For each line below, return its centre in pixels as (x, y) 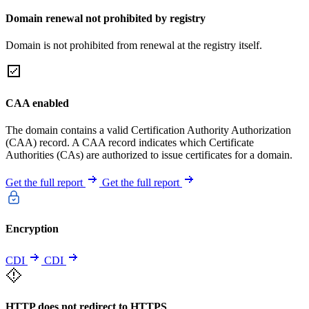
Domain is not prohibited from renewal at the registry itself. (134, 46)
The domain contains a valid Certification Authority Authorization (148, 130)
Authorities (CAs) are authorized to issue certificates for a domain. (149, 155)
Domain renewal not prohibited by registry (106, 19)
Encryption (32, 229)
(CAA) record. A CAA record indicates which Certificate (130, 142)
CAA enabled (37, 103)
